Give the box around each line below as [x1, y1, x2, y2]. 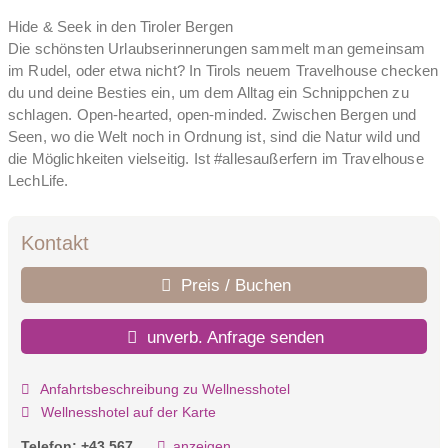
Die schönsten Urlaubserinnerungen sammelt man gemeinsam [8, 39, 426, 57]
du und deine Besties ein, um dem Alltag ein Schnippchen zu [8, 83, 409, 101]
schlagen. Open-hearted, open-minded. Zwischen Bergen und [8, 105, 417, 123]
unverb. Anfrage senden [142, 326, 325, 347]
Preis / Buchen [175, 275, 291, 296]
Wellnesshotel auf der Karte [36, 403, 216, 420]
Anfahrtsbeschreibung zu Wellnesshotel [36, 380, 290, 397]
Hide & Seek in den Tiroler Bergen [8, 17, 233, 35]
